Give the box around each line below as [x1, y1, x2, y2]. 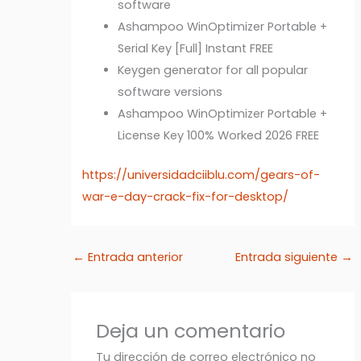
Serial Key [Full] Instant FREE [118, 40, 274, 57]
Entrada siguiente [235, 248, 342, 265]
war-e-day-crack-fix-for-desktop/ [82, 189, 289, 205]
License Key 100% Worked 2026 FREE [118, 127, 320, 144]
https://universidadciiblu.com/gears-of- [82, 167, 321, 184]
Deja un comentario [96, 317, 286, 344]
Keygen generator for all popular [118, 62, 309, 79]
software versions [118, 84, 223, 101]
